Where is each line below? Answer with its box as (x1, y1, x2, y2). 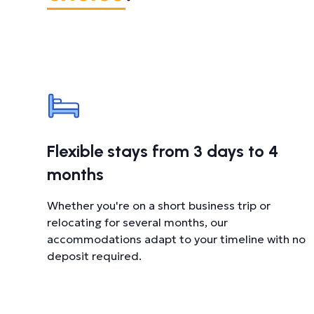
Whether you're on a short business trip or (47, 198, 271, 212)
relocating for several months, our (47, 215, 228, 229)
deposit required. (47, 249, 142, 263)
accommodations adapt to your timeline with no (47, 232, 306, 246)
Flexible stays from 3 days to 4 (47, 141, 279, 161)
